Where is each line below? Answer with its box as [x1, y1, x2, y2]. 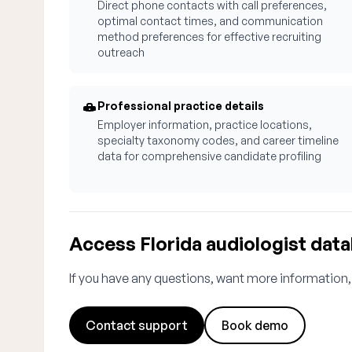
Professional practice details [97, 99, 264, 112]
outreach [97, 46, 145, 59]
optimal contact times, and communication [97, 14, 323, 27]
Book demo [222, 317, 288, 333]
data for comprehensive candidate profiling [97, 149, 321, 163]
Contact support [86, 317, 188, 333]
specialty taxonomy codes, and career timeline [97, 134, 339, 147]
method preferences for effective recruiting [97, 30, 321, 43]
